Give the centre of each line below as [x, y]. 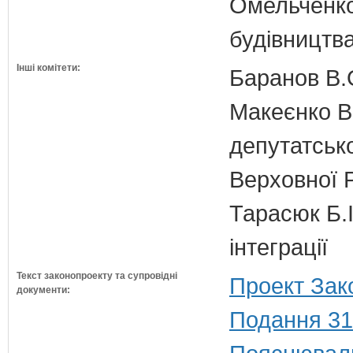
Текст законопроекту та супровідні [97, 276]
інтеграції [279, 247]
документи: [43, 290]
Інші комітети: [48, 68]
